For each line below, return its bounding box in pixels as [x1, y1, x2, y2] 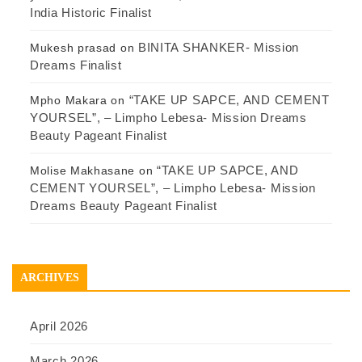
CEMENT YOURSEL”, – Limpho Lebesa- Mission [30, 181, 316, 196]
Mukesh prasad [30, 41, 117, 55]
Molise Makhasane [30, 164, 136, 178]
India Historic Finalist [30, 6, 153, 20]
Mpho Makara [30, 94, 107, 107]
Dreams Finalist [30, 58, 122, 73]
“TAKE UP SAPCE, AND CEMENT [128, 93, 330, 107]
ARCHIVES [20, 271, 79, 284]
